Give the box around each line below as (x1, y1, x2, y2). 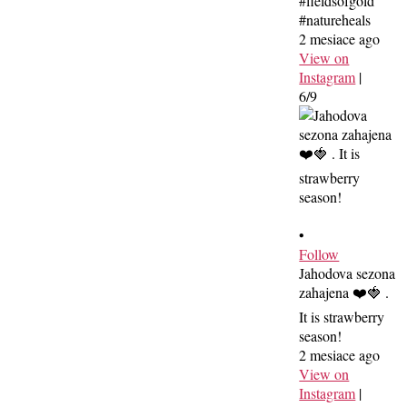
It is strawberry (299, 306, 385, 326)
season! (299, 325, 342, 345)
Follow (299, 243, 340, 263)
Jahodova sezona (299, 263, 396, 283)
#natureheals (299, 9, 372, 29)
